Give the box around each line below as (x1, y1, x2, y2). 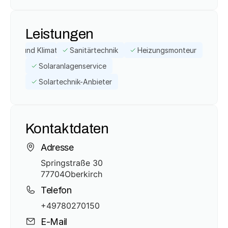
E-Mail (41, 216, 67, 227)
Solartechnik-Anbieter (39, 77, 112, 86)
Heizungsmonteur (137, 46, 196, 54)
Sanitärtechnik (70, 46, 118, 54)
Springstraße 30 (41, 158, 103, 168)
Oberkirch (65, 169, 102, 179)
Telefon (41, 184, 72, 195)
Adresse (41, 141, 74, 153)
